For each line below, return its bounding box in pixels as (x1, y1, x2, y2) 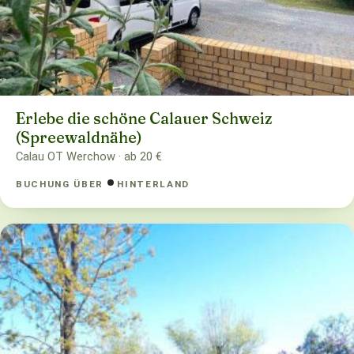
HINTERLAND (117, 178, 190, 190)
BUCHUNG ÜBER (16, 178, 107, 190)
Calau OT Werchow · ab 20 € (16, 149, 162, 164)
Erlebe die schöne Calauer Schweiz (16, 109, 272, 129)
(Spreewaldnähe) (16, 128, 142, 148)
